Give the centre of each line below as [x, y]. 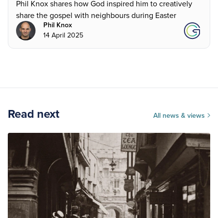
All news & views [180, 116]
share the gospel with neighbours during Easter [96, 15]
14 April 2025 [63, 35]
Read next [34, 114]
